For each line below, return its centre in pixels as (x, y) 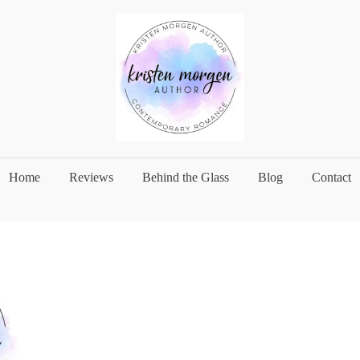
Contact (331, 177)
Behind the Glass (186, 177)
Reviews (91, 177)
